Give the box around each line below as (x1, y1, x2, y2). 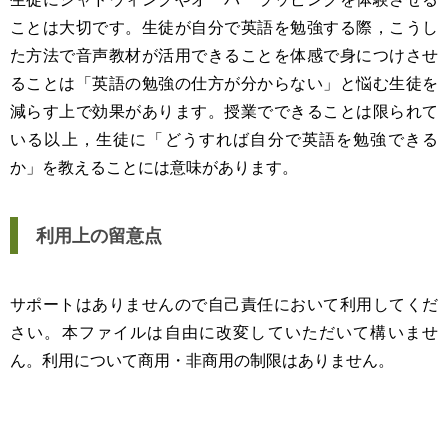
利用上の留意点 (36, 225, 162, 246)
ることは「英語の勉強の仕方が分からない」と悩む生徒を (10, 71, 438, 94)
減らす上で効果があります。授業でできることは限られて (10, 99, 438, 122)
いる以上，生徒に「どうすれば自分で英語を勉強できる (10, 127, 438, 150)
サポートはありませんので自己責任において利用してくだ (10, 292, 438, 315)
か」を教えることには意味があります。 (10, 155, 298, 178)
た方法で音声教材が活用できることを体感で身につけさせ (10, 43, 438, 66)
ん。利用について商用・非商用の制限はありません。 (10, 348, 394, 371)
